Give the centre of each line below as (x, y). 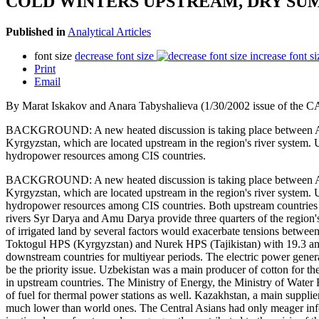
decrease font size (114, 56)
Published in (36, 31)
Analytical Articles (109, 31)
